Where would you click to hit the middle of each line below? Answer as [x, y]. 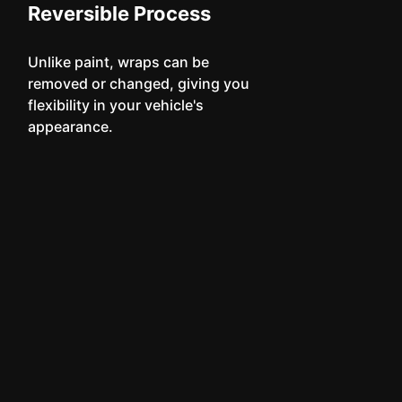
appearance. [70, 127]
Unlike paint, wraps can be [118, 62]
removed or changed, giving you [138, 83]
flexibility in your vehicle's [115, 105]
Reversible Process [119, 13]
